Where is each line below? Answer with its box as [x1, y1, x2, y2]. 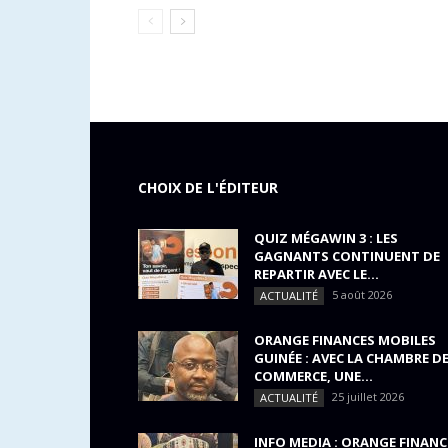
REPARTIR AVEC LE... [254, 264, 379, 283]
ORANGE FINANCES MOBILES [254, 330, 436, 349]
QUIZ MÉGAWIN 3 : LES [254, 228, 398, 247]
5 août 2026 [332, 286, 392, 302]
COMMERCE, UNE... [254, 366, 373, 385]
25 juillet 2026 [332, 388, 404, 404]
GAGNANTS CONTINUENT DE [254, 246, 440, 265]
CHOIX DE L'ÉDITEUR [138, 177, 278, 197]
